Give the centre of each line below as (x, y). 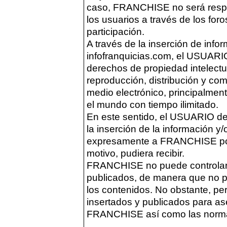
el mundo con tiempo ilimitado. (153, 105)
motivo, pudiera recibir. (136, 153)
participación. (116, 32)
